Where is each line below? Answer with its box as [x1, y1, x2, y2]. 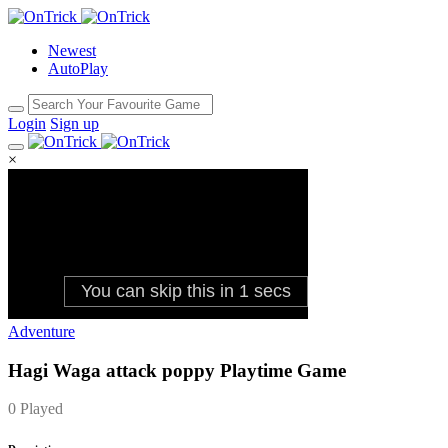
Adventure [8, 323, 75, 340]
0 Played [8, 400, 63, 418]
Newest [48, 42, 96, 59]
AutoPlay [48, 60, 108, 77]
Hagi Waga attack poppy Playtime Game [8, 359, 346, 381]
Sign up [50, 115, 99, 132]
